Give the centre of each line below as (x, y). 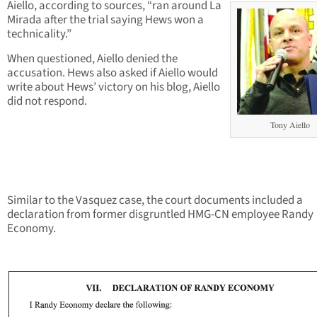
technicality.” (39, 34)
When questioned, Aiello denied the (92, 59)
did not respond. (47, 102)
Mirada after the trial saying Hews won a (105, 20)
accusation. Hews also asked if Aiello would (113, 73)
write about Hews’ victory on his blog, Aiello (114, 87)
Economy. (31, 229)
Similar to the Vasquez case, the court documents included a (155, 201)
